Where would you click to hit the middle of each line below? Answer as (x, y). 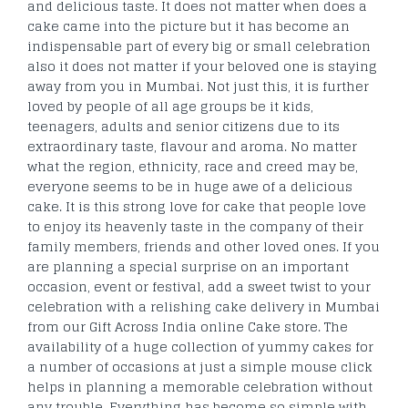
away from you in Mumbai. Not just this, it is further (198, 86)
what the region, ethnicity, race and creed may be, (193, 166)
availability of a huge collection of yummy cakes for (200, 346)
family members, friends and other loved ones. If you (204, 246)
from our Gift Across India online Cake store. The (188, 326)
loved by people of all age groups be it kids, (170, 106)
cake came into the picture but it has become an (189, 25)
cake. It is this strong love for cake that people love (197, 206)
